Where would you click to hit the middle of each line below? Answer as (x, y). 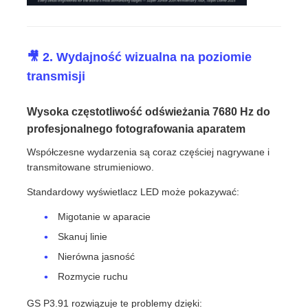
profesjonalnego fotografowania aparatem (136, 129)
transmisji (56, 77)
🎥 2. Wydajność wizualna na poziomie (140, 57)
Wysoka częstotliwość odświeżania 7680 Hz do (149, 112)
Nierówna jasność (97, 257)
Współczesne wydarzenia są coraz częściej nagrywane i (148, 152)
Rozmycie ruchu (93, 277)
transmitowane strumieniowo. (91, 167)
